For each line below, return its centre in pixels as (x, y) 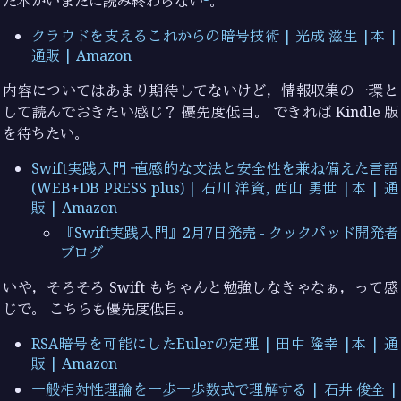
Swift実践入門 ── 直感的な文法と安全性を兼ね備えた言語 (215, 168)
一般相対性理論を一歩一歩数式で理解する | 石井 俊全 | (215, 389)
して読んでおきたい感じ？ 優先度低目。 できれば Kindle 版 (200, 111)
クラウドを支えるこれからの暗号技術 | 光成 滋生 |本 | (215, 35)
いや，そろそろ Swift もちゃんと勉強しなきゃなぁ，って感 (200, 288)
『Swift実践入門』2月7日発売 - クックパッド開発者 (229, 233)
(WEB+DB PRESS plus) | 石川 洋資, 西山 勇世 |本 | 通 (215, 188)
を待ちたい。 (46, 133)
